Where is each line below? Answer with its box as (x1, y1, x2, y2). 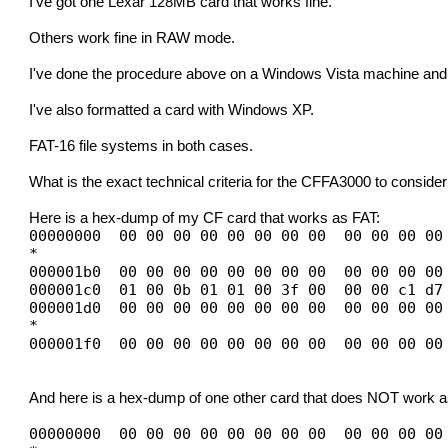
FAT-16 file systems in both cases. (29, 138, 254, 155)
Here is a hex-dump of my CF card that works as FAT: (29, 210, 381, 227)
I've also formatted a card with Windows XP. (29, 102, 315, 119)
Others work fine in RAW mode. (29, 30, 236, 47)
